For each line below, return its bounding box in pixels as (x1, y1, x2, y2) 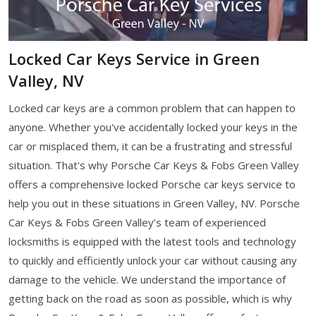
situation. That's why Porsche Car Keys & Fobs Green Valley (8, 157, 299, 172)
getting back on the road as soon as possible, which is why (8, 291, 292, 305)
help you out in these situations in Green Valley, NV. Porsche (8, 195, 300, 210)
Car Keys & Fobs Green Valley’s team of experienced (8, 214, 266, 229)
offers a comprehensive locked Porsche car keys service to (8, 176, 296, 191)
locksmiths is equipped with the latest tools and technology (8, 233, 296, 248)
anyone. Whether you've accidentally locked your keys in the (8, 119, 298, 134)
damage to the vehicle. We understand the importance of (8, 272, 286, 286)
